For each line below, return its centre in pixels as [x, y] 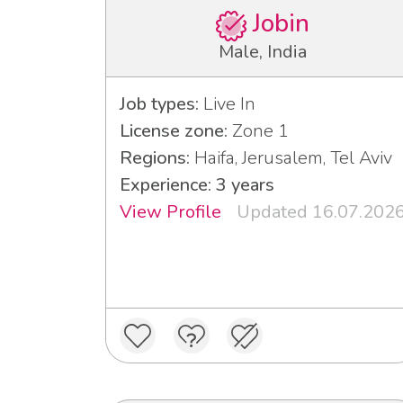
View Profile [170, 211]
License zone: [174, 130]
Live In [227, 103]
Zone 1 [258, 130]
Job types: [159, 103]
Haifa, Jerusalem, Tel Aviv [291, 157]
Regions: [155, 157]
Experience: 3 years [197, 184]
